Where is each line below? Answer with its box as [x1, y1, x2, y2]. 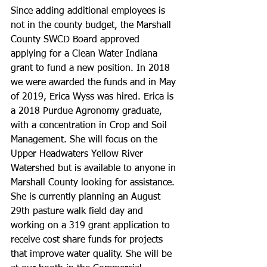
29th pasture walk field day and [11, 207, 146, 216]
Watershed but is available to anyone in [11, 164, 179, 173]
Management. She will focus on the [11, 135, 160, 145]
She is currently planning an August [11, 193, 163, 202]
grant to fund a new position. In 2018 [11, 64, 173, 73]
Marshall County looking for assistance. [11, 178, 178, 188]
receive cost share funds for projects [11, 235, 166, 245]
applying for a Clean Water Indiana [11, 49, 160, 59]
